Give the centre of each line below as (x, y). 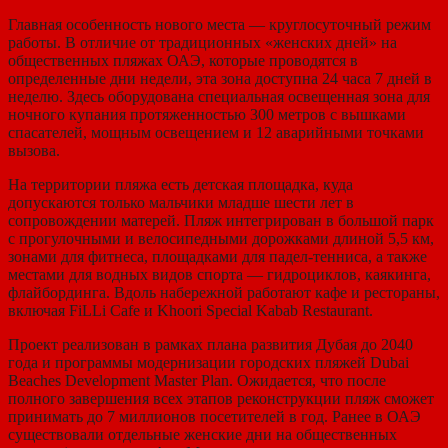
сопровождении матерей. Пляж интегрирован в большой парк (221, 220)
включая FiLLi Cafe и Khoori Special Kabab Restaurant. (190, 310)
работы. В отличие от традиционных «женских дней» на (202, 42)
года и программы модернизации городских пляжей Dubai (208, 362)
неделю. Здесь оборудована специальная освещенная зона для (219, 96)
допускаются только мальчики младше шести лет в (181, 202)
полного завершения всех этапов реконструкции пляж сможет (221, 398)
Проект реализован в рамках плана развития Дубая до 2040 (210, 344)
